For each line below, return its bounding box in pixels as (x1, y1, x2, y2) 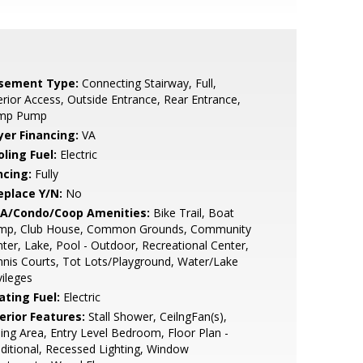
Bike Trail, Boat (149, 205, 234, 220)
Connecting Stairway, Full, (78, 75, 216, 91)
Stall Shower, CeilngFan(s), (84, 309, 227, 324)
